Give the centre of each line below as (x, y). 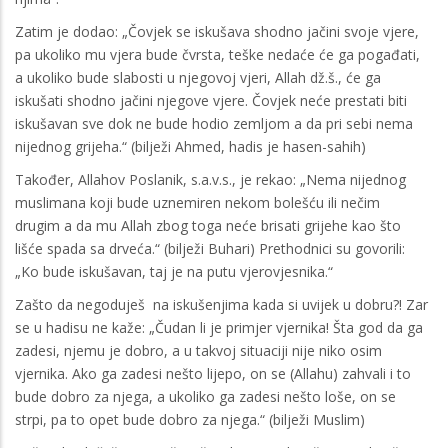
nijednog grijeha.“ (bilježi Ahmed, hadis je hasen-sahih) (190, 146)
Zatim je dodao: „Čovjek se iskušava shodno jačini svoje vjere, (217, 31)
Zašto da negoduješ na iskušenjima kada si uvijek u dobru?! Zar (221, 304)
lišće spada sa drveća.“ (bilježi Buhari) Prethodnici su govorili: (210, 248)
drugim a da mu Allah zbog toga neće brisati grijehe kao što (208, 225)
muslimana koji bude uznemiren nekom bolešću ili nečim (197, 202)
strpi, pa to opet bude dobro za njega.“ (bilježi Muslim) (190, 419)
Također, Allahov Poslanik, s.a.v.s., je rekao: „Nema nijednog (210, 179)
